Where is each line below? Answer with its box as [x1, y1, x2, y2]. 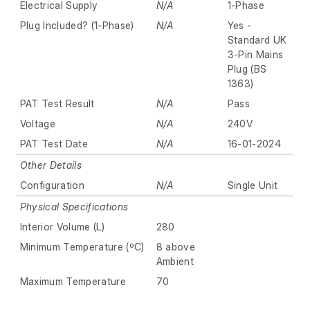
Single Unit [227, 179, 278, 192]
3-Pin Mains [227, 48, 284, 61]
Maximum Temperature [19, 275, 126, 288]
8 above [156, 241, 196, 253]
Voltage [19, 118, 56, 130]
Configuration [19, 179, 84, 192]
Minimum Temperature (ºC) [19, 241, 145, 253]
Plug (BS [227, 63, 267, 75]
